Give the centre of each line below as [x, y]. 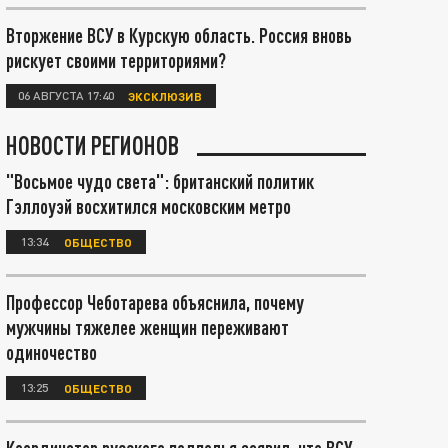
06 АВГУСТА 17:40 [66, 95]
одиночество [51, 352]
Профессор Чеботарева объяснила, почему [155, 302]
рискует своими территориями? [116, 60]
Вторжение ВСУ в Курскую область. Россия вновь [179, 35]
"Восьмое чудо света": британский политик [160, 181]
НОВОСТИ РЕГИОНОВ [92, 145]
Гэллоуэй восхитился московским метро [148, 206]
